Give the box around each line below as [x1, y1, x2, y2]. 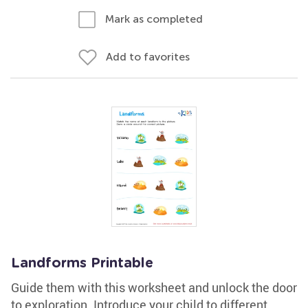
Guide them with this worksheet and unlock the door [11, 279, 297, 296]
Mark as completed [105, 12, 203, 25]
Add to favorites [106, 50, 190, 63]
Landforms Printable [11, 256, 153, 270]
